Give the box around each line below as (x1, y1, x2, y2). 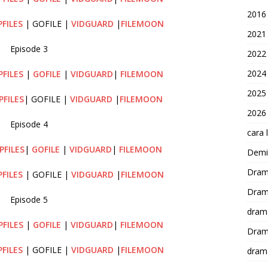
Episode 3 (10, 42, 48, 54)
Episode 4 (10, 118, 48, 130)
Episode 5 (10, 193, 48, 205)
